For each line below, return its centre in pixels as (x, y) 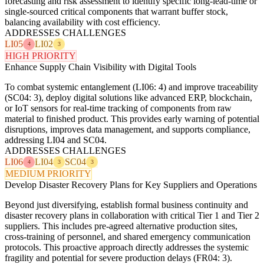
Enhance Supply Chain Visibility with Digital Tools (100, 67)
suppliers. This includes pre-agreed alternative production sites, (121, 226)
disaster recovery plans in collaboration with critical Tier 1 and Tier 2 (132, 215)
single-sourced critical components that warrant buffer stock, (116, 11)
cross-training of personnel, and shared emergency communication (128, 236)
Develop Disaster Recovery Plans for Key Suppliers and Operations (131, 184)
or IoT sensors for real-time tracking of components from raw (118, 108)
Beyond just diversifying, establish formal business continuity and (126, 204)
